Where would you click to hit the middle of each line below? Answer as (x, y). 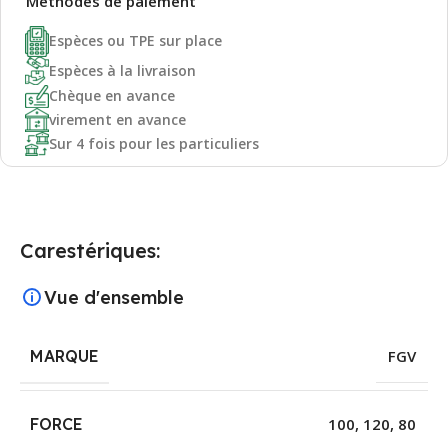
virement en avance (117, 119)
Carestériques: (90, 250)
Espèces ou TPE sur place (135, 41)
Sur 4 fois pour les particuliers (154, 143)
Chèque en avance (112, 96)
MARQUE (64, 355)
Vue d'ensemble (114, 297)
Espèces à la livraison (122, 70)
